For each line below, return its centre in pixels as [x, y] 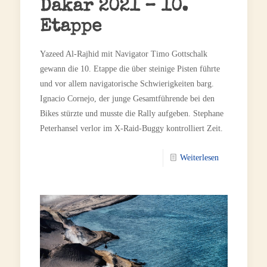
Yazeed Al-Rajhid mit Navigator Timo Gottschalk [123, 54]
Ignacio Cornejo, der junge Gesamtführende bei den [127, 99]
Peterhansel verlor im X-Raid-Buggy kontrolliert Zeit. [131, 129]
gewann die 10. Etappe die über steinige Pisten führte [130, 69]
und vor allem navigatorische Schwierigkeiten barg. [127, 84]
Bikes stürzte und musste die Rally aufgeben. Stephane [131, 114]
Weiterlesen [199, 158]
